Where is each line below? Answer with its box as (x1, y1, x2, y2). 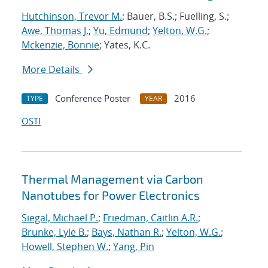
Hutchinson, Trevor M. (22, 10, 122, 23)
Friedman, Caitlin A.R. (103, 211, 198, 225)
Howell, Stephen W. (22, 240, 108, 254)
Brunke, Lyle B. (22, 226, 87, 239)
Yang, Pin (113, 240, 154, 254)
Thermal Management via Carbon (22, 172, 203, 187)
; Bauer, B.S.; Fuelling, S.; (122, 10, 229, 23)
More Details (22, 63, 82, 77)
